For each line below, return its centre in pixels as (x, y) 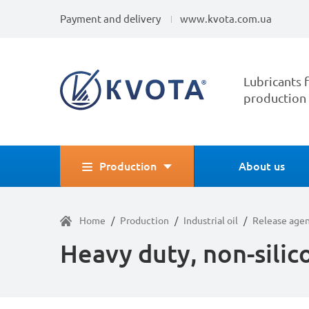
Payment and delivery (110, 19)
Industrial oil (211, 221)
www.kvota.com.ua (226, 19)
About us (262, 166)
